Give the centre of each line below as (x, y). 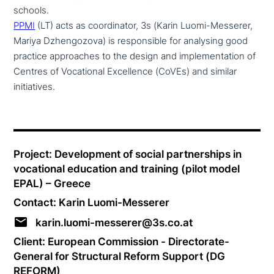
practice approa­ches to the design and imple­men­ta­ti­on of (135, 56)
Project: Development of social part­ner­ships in (128, 154)
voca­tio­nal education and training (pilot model (127, 168)
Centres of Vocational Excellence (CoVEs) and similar (125, 71)
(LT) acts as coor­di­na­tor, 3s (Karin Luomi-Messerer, (144, 25)
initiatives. (35, 87)
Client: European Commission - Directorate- (122, 241)
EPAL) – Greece (52, 183)
